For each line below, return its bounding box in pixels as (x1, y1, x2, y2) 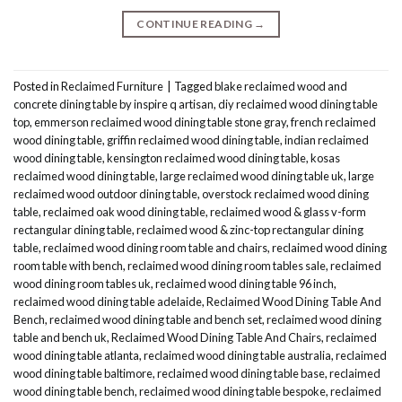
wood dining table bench (13, 383, 135, 398)
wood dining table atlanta (13, 347, 139, 363)
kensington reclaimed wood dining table (107, 150, 306, 165)
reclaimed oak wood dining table (43, 204, 205, 219)
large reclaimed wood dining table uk (160, 168, 344, 183)
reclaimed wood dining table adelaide (13, 293, 202, 309)
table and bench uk (13, 329, 107, 345)
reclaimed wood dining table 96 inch (155, 275, 334, 291)
